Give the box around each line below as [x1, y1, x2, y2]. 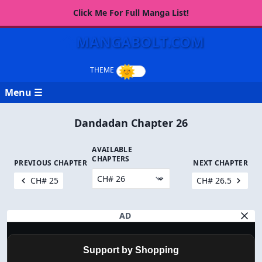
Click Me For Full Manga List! [73, 7, 189, 18]
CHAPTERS [92, 154, 130, 164]
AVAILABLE [92, 144, 133, 154]
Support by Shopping [83, 245, 179, 255]
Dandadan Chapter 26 [74, 116, 188, 130]
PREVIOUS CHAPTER [14, 158, 87, 168]
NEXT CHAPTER [193, 158, 248, 168]
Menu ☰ [5, 86, 42, 99]
